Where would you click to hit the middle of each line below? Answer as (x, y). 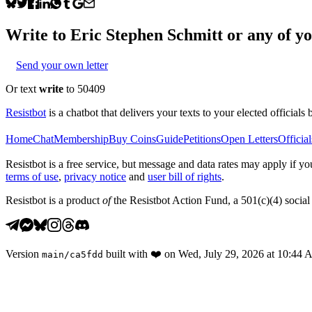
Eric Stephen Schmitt (147, 34)
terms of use (32, 176)
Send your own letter (62, 65)
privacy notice (95, 176)
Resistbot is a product (54, 200)
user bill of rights (185, 176)
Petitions (202, 139)
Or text (22, 88)
